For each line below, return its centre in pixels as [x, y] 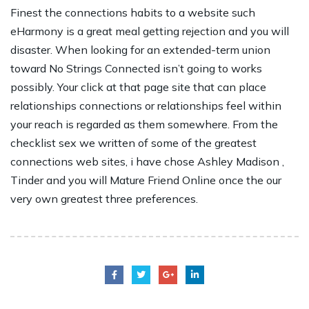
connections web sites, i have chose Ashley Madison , [147, 161]
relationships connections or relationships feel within [146, 106]
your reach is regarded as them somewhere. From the [144, 124]
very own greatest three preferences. [104, 199]
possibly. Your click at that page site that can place [138, 87]
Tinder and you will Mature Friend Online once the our [146, 180]
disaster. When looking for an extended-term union [140, 50]
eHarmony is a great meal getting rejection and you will [150, 31]
